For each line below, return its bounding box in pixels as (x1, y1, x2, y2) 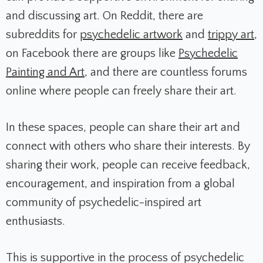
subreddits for (6, 28, 80, 42)
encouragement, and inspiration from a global (6, 177, 235, 191)
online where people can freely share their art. (6, 85, 237, 98)
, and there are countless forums (85, 66, 247, 79)
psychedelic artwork (80, 28, 183, 42)
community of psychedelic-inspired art (6, 196, 201, 210)
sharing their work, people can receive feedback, (6, 159, 250, 172)
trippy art (208, 28, 254, 42)
